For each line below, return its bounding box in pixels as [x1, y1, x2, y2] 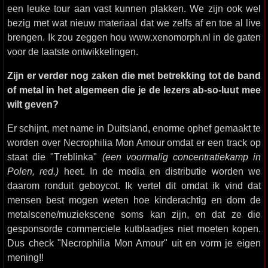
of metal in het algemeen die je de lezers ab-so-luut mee [7, 84, 261, 95]
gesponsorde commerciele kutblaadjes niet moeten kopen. [7, 223, 261, 234]
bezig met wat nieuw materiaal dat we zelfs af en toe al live [7, 17, 261, 28]
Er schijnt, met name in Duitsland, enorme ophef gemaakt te [7, 123, 261, 133]
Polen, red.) [7, 166, 59, 176]
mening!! [7, 252, 44, 263]
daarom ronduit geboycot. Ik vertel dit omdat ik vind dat [7, 180, 261, 191]
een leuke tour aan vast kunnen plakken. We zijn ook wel [7, 3, 261, 14]
